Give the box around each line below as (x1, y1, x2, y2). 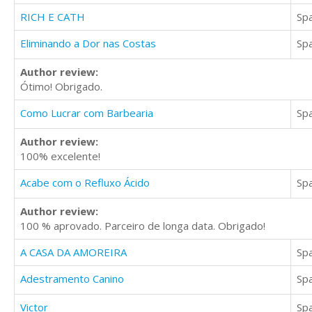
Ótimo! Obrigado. (20, 79, 102, 94)
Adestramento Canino (20, 272, 124, 286)
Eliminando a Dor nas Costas (20, 36, 156, 51)
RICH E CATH (20, 10, 85, 24)
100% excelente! (20, 149, 100, 164)
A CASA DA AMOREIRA (20, 245, 127, 260)
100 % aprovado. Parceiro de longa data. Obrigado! (20, 219, 265, 233)
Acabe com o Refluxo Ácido (20, 175, 150, 190)
